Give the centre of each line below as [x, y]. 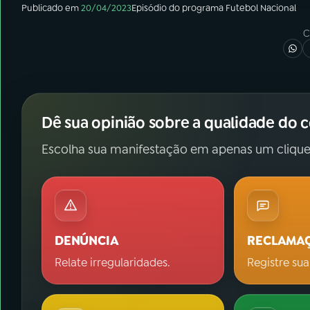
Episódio [149, 8]
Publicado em [50, 8]
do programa [196, 8]
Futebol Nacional [261, 8]
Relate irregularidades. [112, 263]
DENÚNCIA [87, 241]
